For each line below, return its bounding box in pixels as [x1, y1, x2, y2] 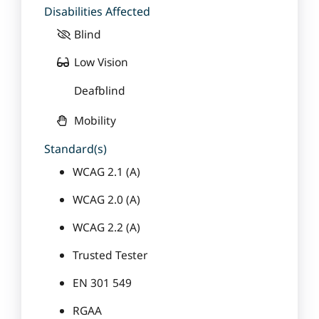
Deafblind [74, 82, 125, 98]
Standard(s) [44, 141, 107, 157]
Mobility [74, 113, 116, 128]
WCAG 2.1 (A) [73, 164, 140, 179]
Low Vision [74, 53, 128, 70]
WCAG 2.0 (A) [73, 192, 140, 207]
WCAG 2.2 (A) [73, 219, 140, 235]
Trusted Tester [73, 247, 147, 263]
